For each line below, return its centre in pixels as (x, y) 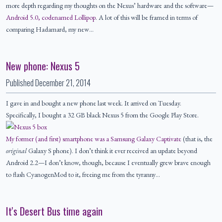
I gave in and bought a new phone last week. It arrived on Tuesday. (94, 103)
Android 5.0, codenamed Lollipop (51, 18)
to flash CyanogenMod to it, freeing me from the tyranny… (83, 175)
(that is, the (197, 139)
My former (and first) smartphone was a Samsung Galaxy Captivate (94, 139)
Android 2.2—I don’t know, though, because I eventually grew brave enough (108, 163)
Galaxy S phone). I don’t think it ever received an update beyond (112, 151)
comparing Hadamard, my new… (50, 29)
